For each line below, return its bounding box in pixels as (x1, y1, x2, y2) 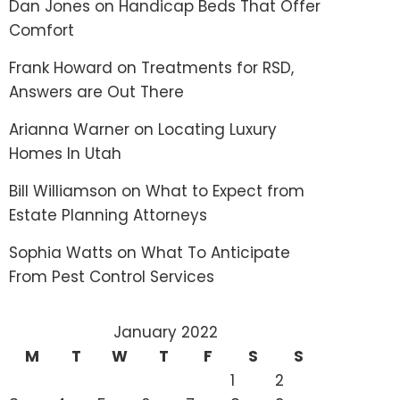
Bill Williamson (9, 180, 117, 202)
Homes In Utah (9, 143, 121, 164)
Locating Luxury (158, 119, 277, 140)
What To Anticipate (141, 242, 290, 263)
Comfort (9, 20, 74, 41)
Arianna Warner (9, 119, 129, 140)
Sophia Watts (9, 242, 112, 263)
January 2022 (113, 321, 218, 343)
